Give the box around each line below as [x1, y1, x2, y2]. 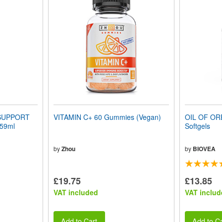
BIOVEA [192, 144, 216, 153]
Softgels [184, 121, 210, 131]
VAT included [53, 187, 98, 197]
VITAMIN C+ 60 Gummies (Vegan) [53, 112, 161, 122]
